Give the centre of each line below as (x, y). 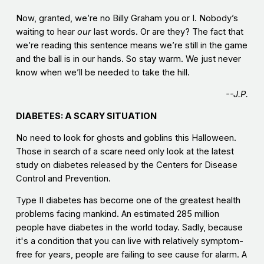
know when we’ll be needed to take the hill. (103, 73)
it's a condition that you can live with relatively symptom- (129, 241)
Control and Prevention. (63, 179)
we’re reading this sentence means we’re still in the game (131, 46)
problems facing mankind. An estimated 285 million (117, 214)
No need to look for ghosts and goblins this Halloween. (126, 138)
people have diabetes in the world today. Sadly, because (129, 228)
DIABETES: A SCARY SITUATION (86, 116)
